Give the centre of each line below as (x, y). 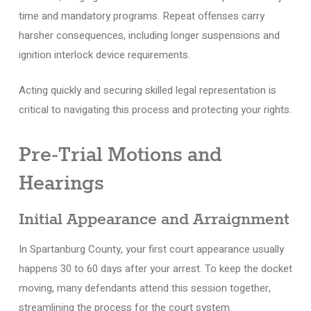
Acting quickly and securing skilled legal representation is (147, 90)
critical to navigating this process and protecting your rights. (155, 109)
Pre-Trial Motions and (120, 155)
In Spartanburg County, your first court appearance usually (151, 249)
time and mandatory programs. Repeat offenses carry (141, 16)
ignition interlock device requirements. (104, 55)
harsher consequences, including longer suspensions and (149, 35)
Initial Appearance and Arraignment (154, 220)
